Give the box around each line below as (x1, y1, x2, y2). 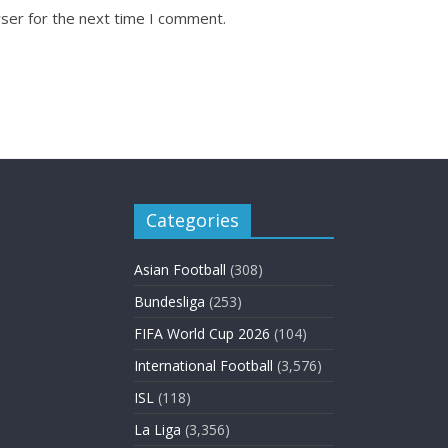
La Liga (134, 420, 181, 439)
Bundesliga (134, 292, 205, 311)
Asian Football (134, 260, 226, 279)
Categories (146, 208, 239, 232)
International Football (134, 356, 273, 375)
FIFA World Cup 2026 (134, 324, 270, 343)
